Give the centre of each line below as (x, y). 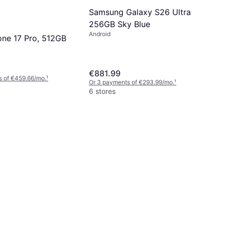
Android (100, 34)
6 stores (102, 91)
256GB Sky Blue (120, 24)
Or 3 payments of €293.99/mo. (132, 82)
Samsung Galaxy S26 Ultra (140, 12)
